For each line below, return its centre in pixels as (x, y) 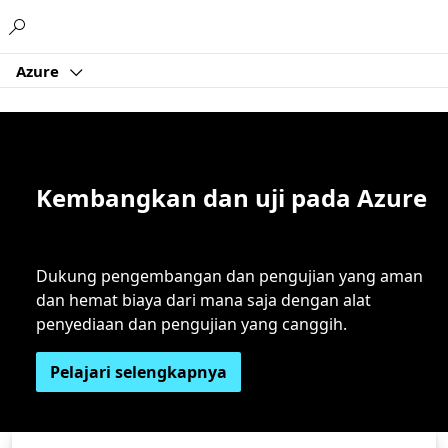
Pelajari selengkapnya (138, 372)
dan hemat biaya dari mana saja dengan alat (203, 300)
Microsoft (202, 23)
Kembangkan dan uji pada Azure (231, 197)
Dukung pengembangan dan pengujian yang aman (229, 276)
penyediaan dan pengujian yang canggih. (191, 324)
